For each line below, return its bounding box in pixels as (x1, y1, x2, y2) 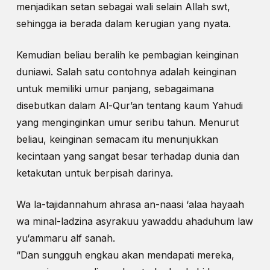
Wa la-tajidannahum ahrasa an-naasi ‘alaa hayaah (16, 198, 244, 211)
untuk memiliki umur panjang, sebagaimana (16, 83, 214, 95)
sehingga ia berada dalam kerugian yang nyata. (16, 17, 231, 30)
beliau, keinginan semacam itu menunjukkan (16, 133, 218, 146)
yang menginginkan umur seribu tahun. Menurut (16, 116, 239, 129)
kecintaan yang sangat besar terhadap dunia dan (16, 150, 239, 163)
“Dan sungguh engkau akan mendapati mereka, (16, 249, 234, 262)
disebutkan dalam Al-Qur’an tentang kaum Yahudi (16, 99, 243, 112)
